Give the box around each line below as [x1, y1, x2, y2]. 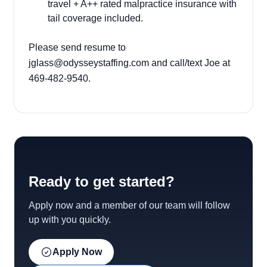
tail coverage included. [48, 13, 148, 23]
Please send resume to [29, 42, 126, 52]
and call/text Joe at [149, 58, 230, 68]
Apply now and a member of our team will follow [29, 200, 230, 210]
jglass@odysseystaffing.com [29, 58, 149, 68]
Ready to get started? [29, 173, 175, 190]
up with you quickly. [29, 215, 111, 225]
